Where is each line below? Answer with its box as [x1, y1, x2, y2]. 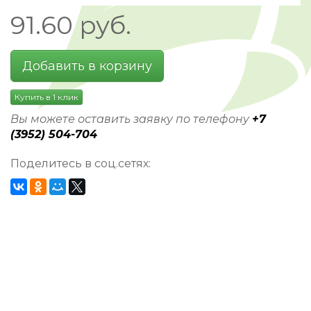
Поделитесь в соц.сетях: [10, 156, 151, 170]
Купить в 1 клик [15, 91, 78, 102]
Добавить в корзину [22, 58, 152, 74]
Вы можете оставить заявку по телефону [10, 112, 252, 126]
